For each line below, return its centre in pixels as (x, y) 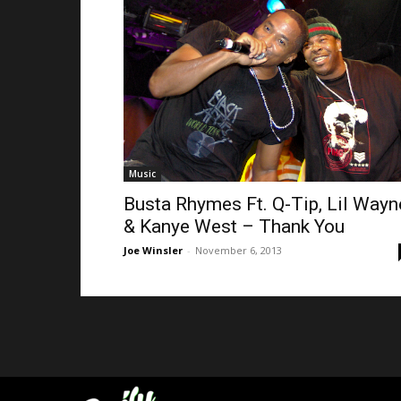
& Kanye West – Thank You (234, 226)
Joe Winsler (153, 250)
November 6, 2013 (239, 250)
